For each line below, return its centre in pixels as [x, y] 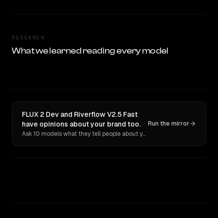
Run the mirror [169, 124]
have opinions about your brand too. [81, 124]
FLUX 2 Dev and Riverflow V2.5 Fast [80, 114]
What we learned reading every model [90, 51]
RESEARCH [28, 38]
